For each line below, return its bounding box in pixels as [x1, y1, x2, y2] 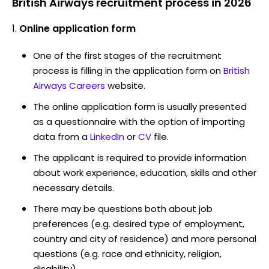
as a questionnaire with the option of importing [33, 115, 245, 128]
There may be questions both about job [33, 202, 213, 215]
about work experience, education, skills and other [33, 166, 256, 179]
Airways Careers [33, 79, 105, 92]
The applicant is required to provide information [33, 151, 247, 164]
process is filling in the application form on [33, 64, 221, 77]
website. [107, 79, 145, 92]
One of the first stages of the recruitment [33, 49, 222, 62]
